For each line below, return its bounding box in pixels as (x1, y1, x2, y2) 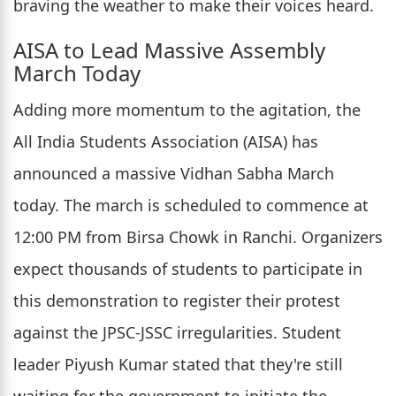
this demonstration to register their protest (13, 290, 340, 312)
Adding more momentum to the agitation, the (13, 99, 361, 121)
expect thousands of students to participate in (13, 258, 362, 280)
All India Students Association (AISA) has (13, 131, 318, 153)
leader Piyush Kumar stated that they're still (13, 354, 343, 376)
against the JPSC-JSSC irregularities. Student (13, 322, 341, 344)
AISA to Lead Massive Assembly (13, 35, 325, 65)
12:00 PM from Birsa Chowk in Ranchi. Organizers (13, 226, 383, 248)
